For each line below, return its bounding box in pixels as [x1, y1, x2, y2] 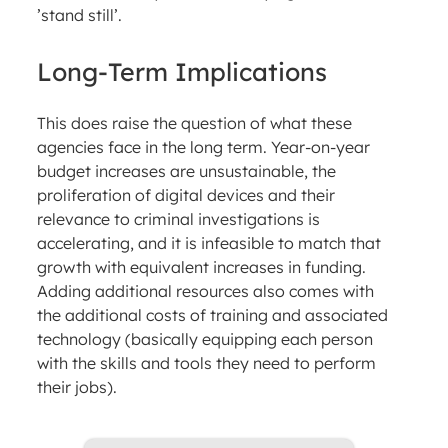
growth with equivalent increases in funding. [36, 257, 366, 278]
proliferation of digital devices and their [36, 185, 335, 206]
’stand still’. [36, 5, 122, 26]
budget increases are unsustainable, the [36, 161, 336, 182]
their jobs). [36, 377, 117, 398]
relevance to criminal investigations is [36, 209, 320, 230]
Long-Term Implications [36, 56, 327, 88]
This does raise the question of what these [36, 113, 352, 134]
